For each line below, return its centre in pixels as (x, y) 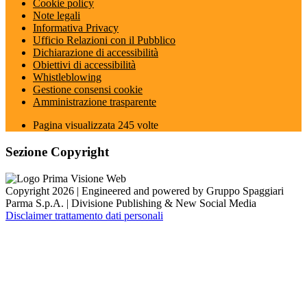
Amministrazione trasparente (95, 102)
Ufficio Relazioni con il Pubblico (104, 40)
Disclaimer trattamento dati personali (84, 215)
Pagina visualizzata (75, 125)
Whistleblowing (67, 77)
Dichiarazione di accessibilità (96, 53)
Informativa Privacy (76, 28)
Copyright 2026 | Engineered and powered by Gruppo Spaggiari (145, 191)
